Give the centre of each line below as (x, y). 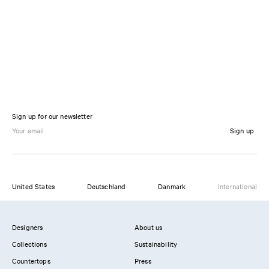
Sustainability (156, 244)
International (237, 186)
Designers (28, 227)
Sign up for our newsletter (52, 116)
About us (149, 227)
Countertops (31, 261)
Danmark (172, 186)
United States (33, 186)
